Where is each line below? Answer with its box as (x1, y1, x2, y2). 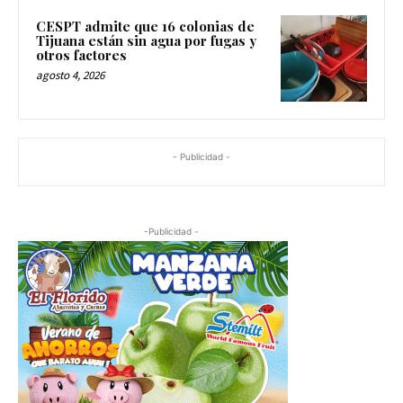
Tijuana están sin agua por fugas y (36, 31, 256, 50)
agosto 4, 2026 (36, 67, 104, 84)
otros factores (36, 46, 127, 65)
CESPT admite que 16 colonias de (36, 17, 255, 36)
